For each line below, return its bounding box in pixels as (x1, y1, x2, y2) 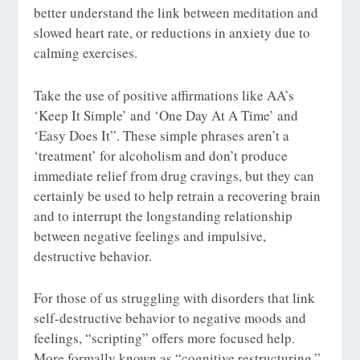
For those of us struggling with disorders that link (34, 288, 316, 307)
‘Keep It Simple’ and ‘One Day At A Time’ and (34, 105, 299, 125)
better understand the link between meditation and (34, 3, 319, 22)
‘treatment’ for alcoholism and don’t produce (34, 145, 288, 165)
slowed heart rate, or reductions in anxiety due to (34, 23, 311, 43)
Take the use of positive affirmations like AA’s (34, 85, 295, 104)
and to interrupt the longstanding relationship (34, 206, 293, 225)
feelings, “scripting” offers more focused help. (34, 328, 296, 347)
